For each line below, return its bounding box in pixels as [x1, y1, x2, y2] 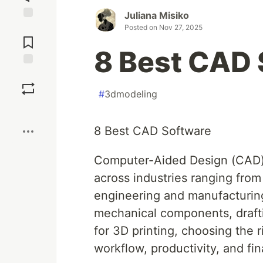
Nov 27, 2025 [159, 23, 203, 32]
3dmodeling [104, 88, 157, 100]
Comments [8, 32, 49, 43]
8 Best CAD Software [94, 124, 211, 139]
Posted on [124, 23, 159, 32]
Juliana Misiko [124, 9, 189, 22]
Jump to [12, 22, 44, 33]
